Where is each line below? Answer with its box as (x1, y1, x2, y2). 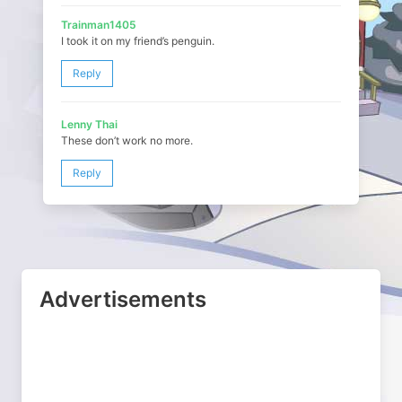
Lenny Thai (61, 118, 118, 131)
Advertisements (39, 286, 206, 312)
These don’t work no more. (61, 134, 193, 147)
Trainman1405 (61, 18, 136, 31)
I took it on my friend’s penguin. (61, 34, 214, 48)
